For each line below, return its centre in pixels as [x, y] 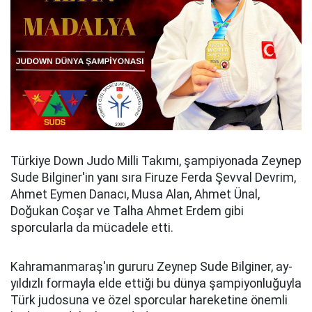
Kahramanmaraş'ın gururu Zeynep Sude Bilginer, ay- [151, 266]
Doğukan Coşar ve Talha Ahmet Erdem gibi [127, 211]
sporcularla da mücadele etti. [92, 227]
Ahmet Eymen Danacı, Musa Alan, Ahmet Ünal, [135, 194]
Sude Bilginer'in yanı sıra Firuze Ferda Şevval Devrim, [153, 177]
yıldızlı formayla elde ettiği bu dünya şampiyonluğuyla [156, 283]
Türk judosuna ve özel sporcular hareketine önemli [149, 300]
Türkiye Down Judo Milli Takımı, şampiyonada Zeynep [156, 161]
